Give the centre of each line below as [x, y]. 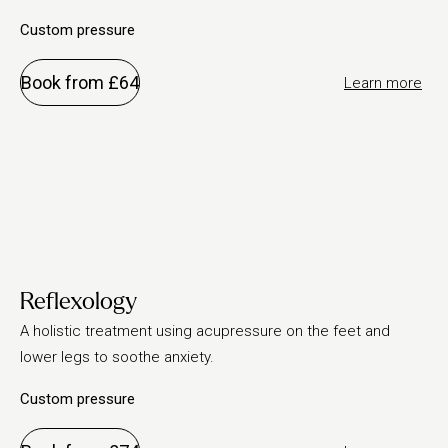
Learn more [383, 82]
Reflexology [78, 301]
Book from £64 [80, 82]
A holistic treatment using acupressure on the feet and [205, 331]
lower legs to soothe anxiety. [117, 357]
